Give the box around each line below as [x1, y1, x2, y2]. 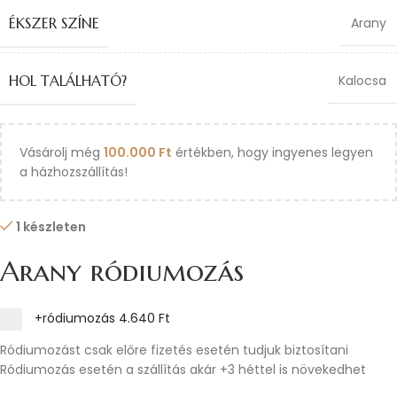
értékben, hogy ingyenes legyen [172, 144, 373, 161]
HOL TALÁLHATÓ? [9, 72, 127, 90]
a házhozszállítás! [19, 163, 128, 181]
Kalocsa [339, 72, 386, 90]
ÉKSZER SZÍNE [9, 14, 99, 32]
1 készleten [16, 218, 87, 236]
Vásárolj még [19, 144, 104, 161]
